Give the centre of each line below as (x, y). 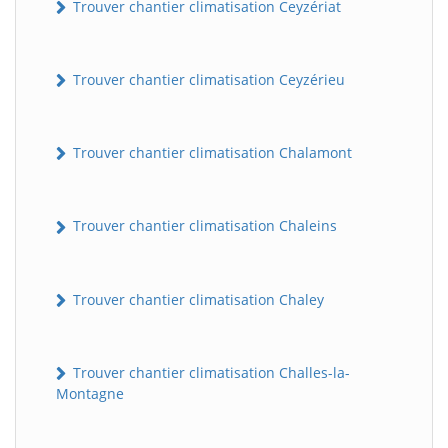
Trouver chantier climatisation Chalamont (210, 153)
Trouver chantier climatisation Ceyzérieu (207, 79)
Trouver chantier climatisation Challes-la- (209, 372)
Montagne (90, 394)
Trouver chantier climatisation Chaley (196, 299)
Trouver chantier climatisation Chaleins (203, 226)
